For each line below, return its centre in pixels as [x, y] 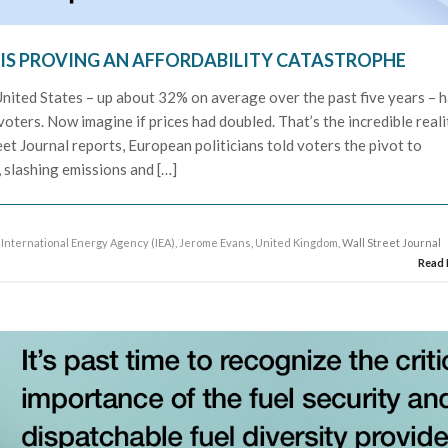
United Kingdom [297, 242]
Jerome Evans [215, 242]
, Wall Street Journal [390, 242]
